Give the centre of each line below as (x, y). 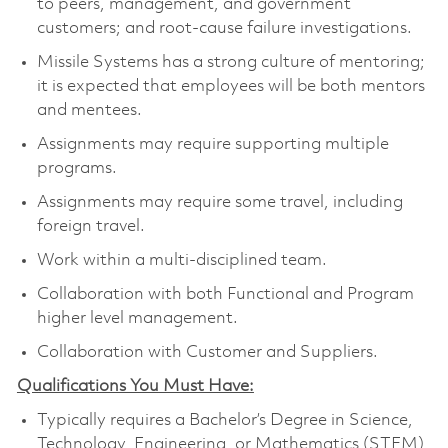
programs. (76, 168)
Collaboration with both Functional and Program (225, 294)
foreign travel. (90, 226)
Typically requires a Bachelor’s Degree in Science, (224, 420)
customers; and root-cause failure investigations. (224, 28)
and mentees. (89, 110)
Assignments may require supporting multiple (212, 144)
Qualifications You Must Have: (135, 386)
